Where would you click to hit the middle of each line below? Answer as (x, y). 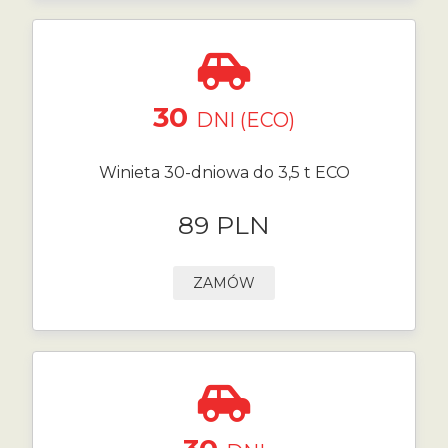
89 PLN (224, 225)
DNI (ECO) (245, 120)
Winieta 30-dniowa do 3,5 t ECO (224, 172)
